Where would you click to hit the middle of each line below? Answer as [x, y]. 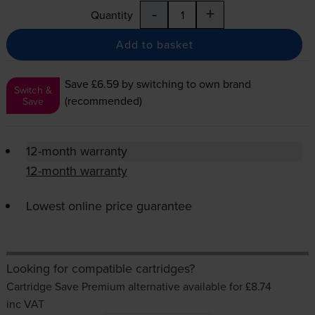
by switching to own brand [185, 84]
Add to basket [154, 45]
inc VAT [25, 304]
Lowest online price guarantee [109, 206]
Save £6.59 [92, 84]
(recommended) [104, 101]
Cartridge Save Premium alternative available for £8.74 [139, 287]
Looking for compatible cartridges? [100, 269]
